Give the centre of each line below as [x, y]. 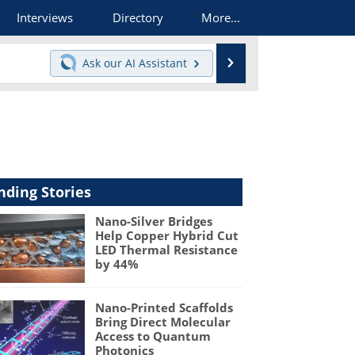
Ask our [102, 63]
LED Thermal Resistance [166, 250]
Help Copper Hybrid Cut [166, 235]
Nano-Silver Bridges [153, 221]
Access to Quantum [153, 336]
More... [220, 17]
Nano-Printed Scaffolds [164, 308]
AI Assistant [157, 63]
